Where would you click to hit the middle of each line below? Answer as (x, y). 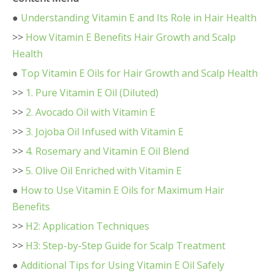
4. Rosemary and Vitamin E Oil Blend (107, 151)
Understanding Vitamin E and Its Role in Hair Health (139, 18)
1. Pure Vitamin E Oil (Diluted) (92, 93)
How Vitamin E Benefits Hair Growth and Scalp (131, 37)
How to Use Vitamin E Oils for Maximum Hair (122, 190)
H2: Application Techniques (87, 226)
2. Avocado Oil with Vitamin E (90, 112)
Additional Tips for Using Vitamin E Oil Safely (122, 265)
